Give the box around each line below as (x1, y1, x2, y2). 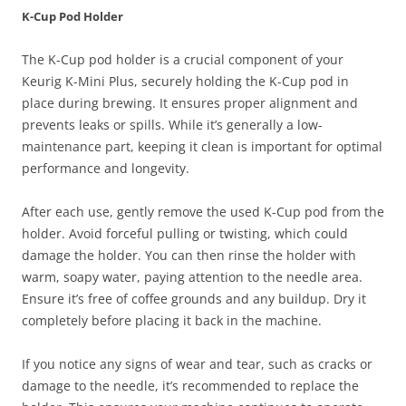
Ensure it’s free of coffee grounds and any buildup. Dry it (22, 290, 366, 308)
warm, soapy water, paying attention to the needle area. (22, 268, 362, 286)
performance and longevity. (22, 159, 189, 178)
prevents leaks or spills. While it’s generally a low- (22, 116, 323, 134)
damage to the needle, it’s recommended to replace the (22, 377, 359, 395)
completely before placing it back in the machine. (22, 312, 322, 330)
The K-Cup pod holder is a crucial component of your (22, 51, 343, 69)
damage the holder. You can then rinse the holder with (22, 246, 356, 265)
